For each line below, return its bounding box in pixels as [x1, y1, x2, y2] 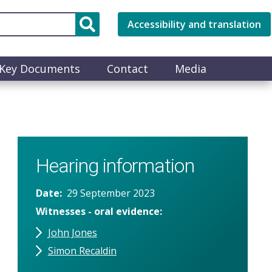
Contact [107, 61, 148, 76]
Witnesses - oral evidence [35, 204, 160, 218]
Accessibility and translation [127, 18, 261, 31]
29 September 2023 [66, 186, 155, 200]
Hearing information [35, 154, 194, 177]
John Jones [47, 225, 97, 239]
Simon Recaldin [47, 243, 117, 257]
